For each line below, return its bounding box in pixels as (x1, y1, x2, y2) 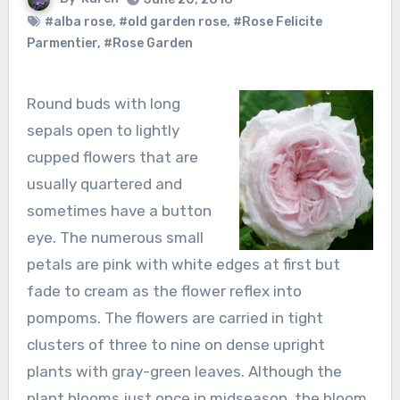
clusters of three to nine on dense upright (26, 335, 325, 354)
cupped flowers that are (26, 147, 198, 166)
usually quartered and (26, 174, 182, 193)
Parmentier (26, 35, 97, 51)
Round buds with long (26, 94, 37, 112)
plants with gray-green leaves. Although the (26, 362, 342, 380)
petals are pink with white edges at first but (26, 254, 340, 273)
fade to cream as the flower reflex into (26, 281, 302, 300)
